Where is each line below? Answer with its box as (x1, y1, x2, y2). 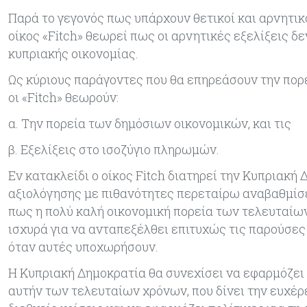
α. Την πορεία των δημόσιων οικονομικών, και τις (8, 115, 291, 132)
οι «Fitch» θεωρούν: (8, 89, 119, 106)
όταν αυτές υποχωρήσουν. (8, 238, 158, 256)
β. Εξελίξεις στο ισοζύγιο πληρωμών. (8, 141, 219, 158)
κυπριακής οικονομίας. (8, 45, 138, 62)
